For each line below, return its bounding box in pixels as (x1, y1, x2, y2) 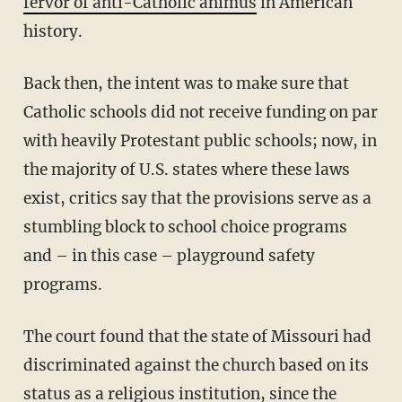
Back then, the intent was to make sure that (22, 73, 34, 93)
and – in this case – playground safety (22, 245, 315, 266)
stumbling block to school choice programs (22, 216, 347, 237)
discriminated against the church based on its (22, 354, 369, 375)
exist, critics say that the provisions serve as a (22, 188, 371, 208)
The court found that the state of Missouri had (22, 326, 34, 346)
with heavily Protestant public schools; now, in (22, 130, 377, 151)
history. (22, 21, 83, 41)
